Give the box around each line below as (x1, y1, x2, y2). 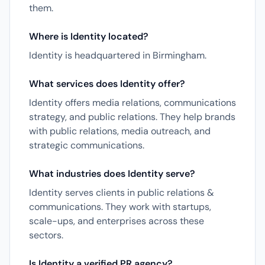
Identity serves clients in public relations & (29, 186, 214, 199)
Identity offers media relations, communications (29, 96, 236, 109)
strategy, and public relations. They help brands (29, 111, 235, 123)
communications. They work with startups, (29, 201, 211, 213)
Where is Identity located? (29, 30, 148, 43)
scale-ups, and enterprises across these (29, 215, 204, 227)
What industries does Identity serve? (29, 167, 195, 180)
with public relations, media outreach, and (29, 125, 211, 137)
